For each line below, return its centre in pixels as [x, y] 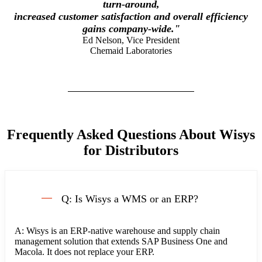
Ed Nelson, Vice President [131, 40]
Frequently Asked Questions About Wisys [131, 134]
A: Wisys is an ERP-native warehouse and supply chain [117, 230]
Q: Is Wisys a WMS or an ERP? [130, 199]
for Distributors [131, 150]
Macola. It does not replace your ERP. [85, 251]
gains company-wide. [128, 29]
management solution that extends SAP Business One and [121, 241]
